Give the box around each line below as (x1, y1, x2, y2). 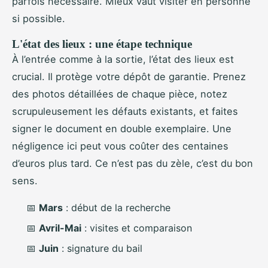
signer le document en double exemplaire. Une (12, 122, 232, 135)
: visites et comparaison (81, 222, 192, 234)
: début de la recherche (63, 201, 170, 214)
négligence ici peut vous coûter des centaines (12, 139, 229, 152)
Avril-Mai (39, 222, 81, 234)
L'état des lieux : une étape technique (12, 37, 192, 50)
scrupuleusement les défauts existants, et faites (12, 105, 238, 117)
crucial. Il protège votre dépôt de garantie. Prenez (12, 70, 246, 83)
